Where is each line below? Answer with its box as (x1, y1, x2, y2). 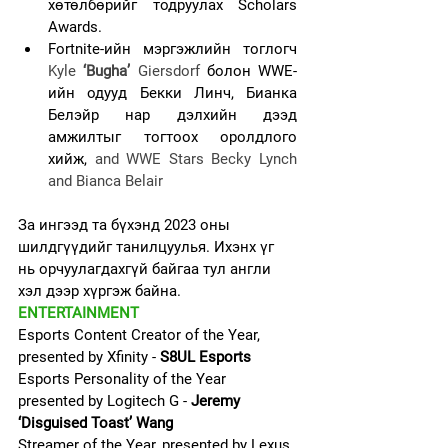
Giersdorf (130, 62, 207, 80)
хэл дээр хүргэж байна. (18, 282, 185, 300)
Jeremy (191, 392, 244, 410)
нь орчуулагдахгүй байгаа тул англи (18, 260, 275, 278)
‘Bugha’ (83, 62, 131, 80)
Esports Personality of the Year (18, 370, 230, 388)
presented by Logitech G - (18, 392, 191, 410)
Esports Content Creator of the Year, (18, 326, 264, 344)
